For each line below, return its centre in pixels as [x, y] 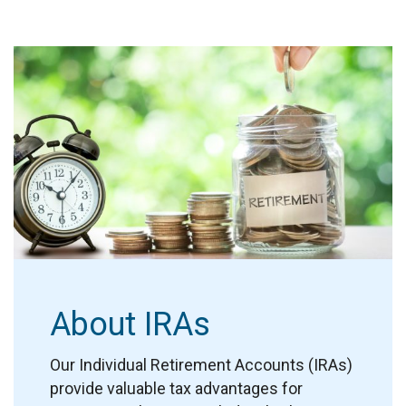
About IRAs [130, 325]
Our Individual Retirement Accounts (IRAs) [201, 365]
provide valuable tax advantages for [176, 389]
